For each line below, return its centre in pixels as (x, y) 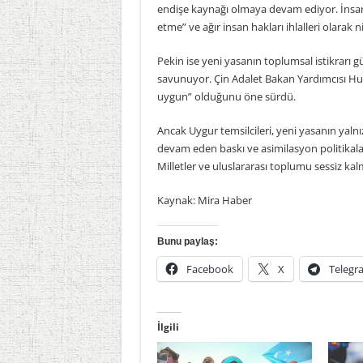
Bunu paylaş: (187, 241)
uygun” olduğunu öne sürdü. (226, 96)
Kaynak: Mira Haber (204, 200)
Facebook (209, 269)
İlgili (168, 327)
